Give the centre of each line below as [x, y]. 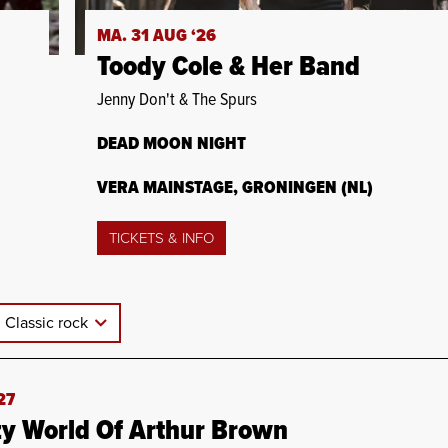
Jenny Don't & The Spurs [176, 100]
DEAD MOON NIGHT [171, 144]
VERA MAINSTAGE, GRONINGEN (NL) [234, 188]
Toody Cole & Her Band [228, 67]
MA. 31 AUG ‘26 [156, 36]
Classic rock [48, 322]
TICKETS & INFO [161, 237]
